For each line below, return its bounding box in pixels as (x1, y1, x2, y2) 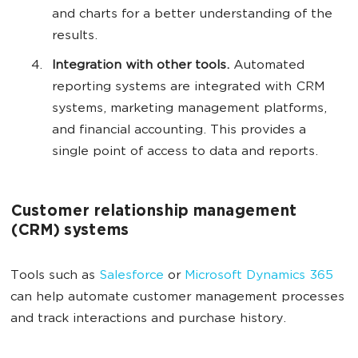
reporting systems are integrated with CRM (52, 81, 324, 95)
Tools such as (10, 269, 99, 284)
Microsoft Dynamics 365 (185, 269, 333, 284)
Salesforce (99, 269, 164, 284)
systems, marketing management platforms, (52, 102, 327, 117)
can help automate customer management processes (10, 291, 344, 305)
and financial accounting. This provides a (52, 124, 306, 138)
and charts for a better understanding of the (52, 8, 332, 22)
